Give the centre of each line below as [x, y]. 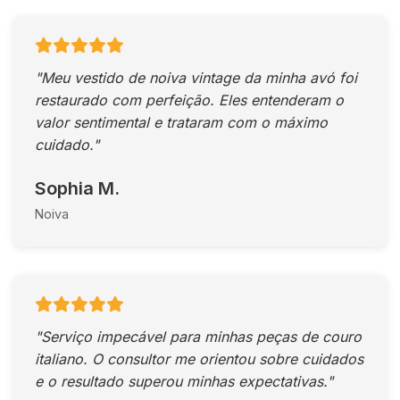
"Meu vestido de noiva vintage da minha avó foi [196, 78]
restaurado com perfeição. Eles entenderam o [189, 100]
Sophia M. [77, 188]
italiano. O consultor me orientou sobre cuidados [199, 359]
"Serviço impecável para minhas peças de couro [198, 337]
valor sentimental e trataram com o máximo [181, 122]
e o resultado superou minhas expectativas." [184, 381]
